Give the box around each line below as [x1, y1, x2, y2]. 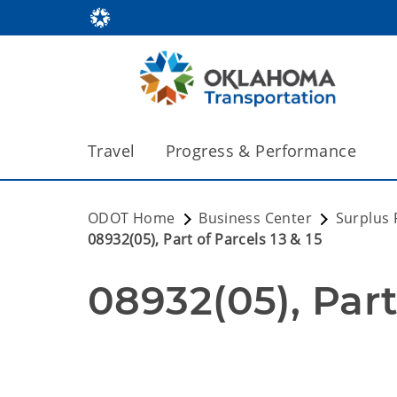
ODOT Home [88, 208, 175, 228]
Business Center [198, 208, 312, 228]
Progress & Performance [165, 140, 357, 161]
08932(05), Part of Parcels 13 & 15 [88, 230, 322, 249]
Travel [88, 140, 136, 161]
